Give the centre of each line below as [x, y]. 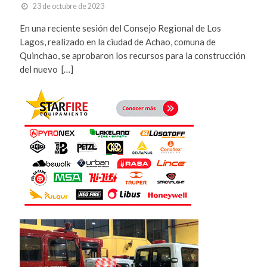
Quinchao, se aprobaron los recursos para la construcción [132, 55]
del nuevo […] [46, 69]
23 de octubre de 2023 [68, 6]
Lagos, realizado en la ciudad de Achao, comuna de [117, 41]
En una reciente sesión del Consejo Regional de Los [120, 28]
